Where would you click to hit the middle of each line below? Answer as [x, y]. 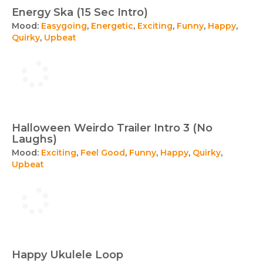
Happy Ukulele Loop [68, 255]
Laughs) [34, 139]
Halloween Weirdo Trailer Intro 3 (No [112, 128]
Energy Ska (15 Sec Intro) [80, 12]
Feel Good [103, 153]
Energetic [112, 26]
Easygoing [64, 26]
